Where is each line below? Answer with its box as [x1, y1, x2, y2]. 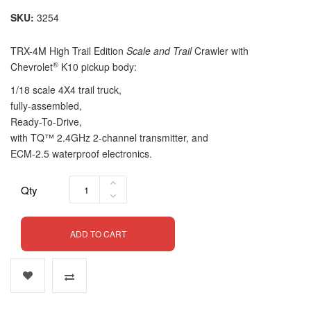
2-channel [93, 131, 137, 144]
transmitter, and [137, 131, 211, 144]
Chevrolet [10, 60, 53, 74]
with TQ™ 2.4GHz [10, 131, 93, 144]
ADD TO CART [69, 228, 126, 239]
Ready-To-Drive [10, 115, 79, 128]
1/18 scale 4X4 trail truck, [10, 83, 124, 96]
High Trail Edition [47, 44, 126, 58]
